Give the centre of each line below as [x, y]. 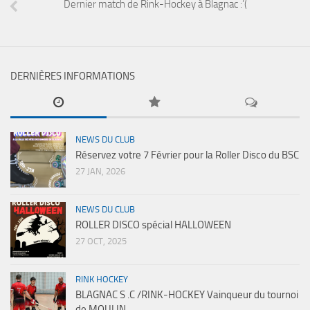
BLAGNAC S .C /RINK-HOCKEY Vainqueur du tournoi [187, 295]
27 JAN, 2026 [100, 172]
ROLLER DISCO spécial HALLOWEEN [153, 225]
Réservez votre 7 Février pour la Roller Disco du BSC [187, 155]
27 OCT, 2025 [101, 241]
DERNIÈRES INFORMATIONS [73, 76]
